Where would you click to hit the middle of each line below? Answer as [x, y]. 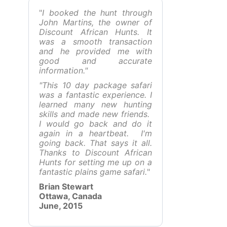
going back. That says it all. [96, 143]
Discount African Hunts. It [96, 32]
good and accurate [96, 61]
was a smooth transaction [96, 42]
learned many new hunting [96, 104]
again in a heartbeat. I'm [96, 133]
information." [63, 70]
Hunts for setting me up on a [96, 162]
